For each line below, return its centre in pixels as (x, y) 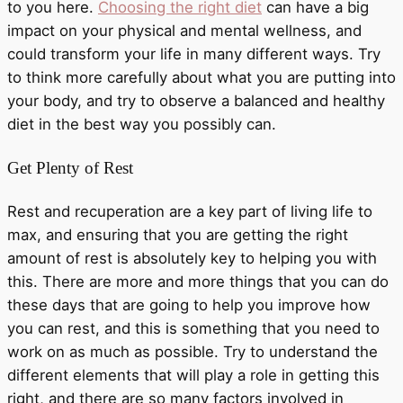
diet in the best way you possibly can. (142, 124)
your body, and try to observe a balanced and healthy (196, 101)
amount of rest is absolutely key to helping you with (192, 259)
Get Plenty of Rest (70, 167)
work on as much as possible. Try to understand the (193, 352)
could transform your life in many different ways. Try (194, 54)
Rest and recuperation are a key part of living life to (190, 212)
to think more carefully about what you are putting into (201, 77)
